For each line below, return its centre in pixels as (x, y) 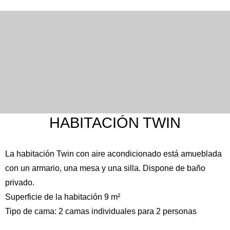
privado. (20, 183)
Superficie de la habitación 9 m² (63, 197)
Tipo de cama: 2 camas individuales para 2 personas (101, 212)
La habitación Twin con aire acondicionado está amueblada (113, 154)
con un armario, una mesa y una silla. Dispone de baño (105, 168)
